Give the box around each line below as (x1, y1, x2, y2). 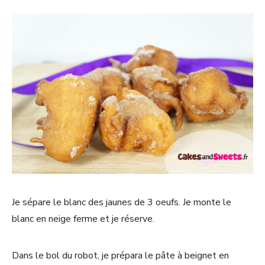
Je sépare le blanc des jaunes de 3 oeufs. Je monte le (12, 196, 231, 209)
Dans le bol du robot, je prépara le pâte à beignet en (12, 249, 229, 263)
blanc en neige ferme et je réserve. (12, 212, 154, 226)
